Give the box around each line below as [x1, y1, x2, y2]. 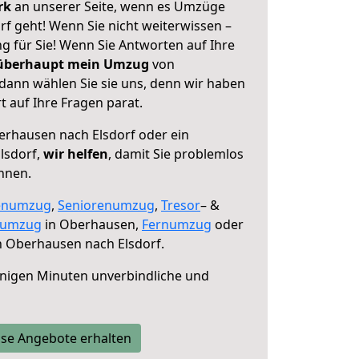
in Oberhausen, [42, 216, 142, 233]
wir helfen [43, 145, 108, 163]
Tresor [161, 196, 200, 214]
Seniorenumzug [58, 196, 155, 214]
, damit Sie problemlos [108, 145, 244, 163]
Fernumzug [142, 216, 212, 233]
